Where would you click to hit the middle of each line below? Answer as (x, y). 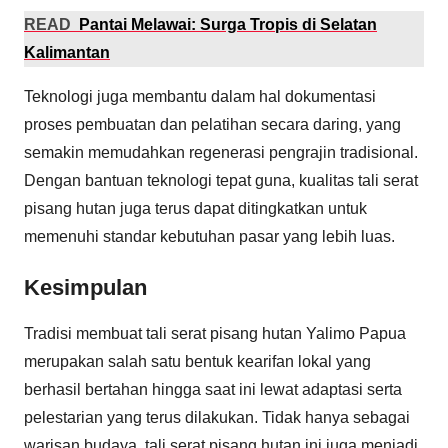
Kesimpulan (85, 287)
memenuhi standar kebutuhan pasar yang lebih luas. (209, 236)
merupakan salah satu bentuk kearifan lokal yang (197, 361)
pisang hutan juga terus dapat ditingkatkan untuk (195, 208)
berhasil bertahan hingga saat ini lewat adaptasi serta (213, 389)
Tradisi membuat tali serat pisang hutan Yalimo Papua (215, 333)
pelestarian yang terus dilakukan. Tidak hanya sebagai (217, 417)
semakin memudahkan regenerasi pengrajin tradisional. (221, 152)
